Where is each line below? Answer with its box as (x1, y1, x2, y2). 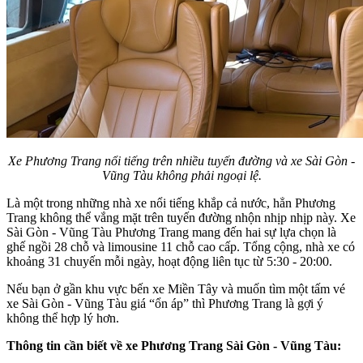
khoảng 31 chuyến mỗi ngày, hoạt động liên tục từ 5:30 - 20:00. (6, 254, 335, 268)
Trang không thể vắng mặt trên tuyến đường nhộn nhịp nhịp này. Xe (6, 210, 356, 224)
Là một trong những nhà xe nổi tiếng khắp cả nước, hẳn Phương (6, 195, 335, 210)
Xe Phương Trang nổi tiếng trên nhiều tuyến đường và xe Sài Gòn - (8, 153, 355, 168)
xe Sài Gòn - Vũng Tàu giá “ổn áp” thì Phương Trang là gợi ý (6, 296, 323, 310)
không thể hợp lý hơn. (6, 310, 119, 325)
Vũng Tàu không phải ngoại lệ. (101, 168, 262, 182)
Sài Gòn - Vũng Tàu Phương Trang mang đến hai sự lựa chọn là (6, 224, 336, 239)
